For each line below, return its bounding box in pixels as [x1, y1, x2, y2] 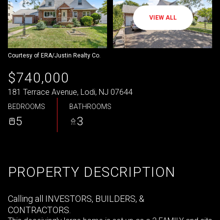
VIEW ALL [149, 14, 177, 21]
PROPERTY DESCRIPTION [8, 164, 175, 180]
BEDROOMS [8, 102, 45, 110]
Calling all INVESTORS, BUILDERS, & [8, 193, 144, 204]
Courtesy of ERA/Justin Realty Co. [8, 52, 101, 59]
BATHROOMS [69, 102, 111, 110]
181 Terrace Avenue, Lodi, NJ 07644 [8, 87, 133, 97]
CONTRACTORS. [8, 205, 71, 215]
